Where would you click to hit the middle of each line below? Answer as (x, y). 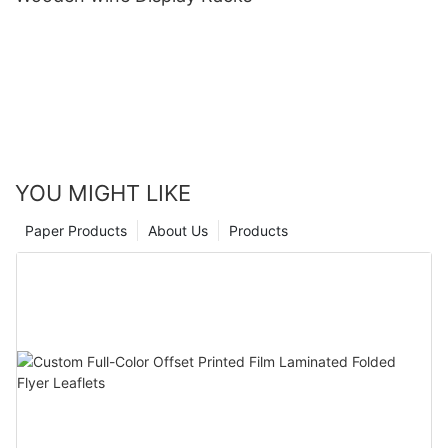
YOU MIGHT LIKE (103, 192)
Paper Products (76, 230)
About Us (178, 230)
